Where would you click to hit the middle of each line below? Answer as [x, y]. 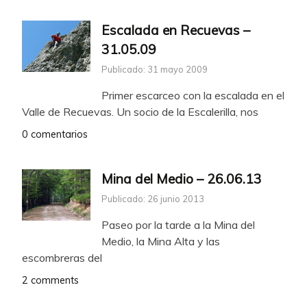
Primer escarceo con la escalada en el [193, 95]
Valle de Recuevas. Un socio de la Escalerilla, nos [140, 111]
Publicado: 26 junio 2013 [153, 198]
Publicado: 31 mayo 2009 [155, 69]
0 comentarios [55, 134]
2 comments [50, 280]
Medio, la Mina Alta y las [161, 241]
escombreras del [62, 257]
